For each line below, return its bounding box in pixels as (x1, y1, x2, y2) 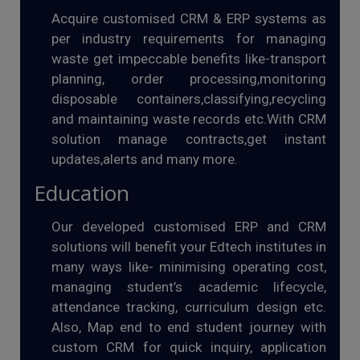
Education (33, 178, 129, 207)
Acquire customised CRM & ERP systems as (51, 10, 327, 27)
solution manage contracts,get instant (51, 131, 327, 147)
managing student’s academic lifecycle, (51, 279, 327, 295)
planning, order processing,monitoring (51, 71, 327, 87)
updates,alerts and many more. (51, 151, 238, 167)
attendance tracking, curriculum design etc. (51, 299, 327, 315)
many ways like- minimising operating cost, (51, 259, 327, 275)
